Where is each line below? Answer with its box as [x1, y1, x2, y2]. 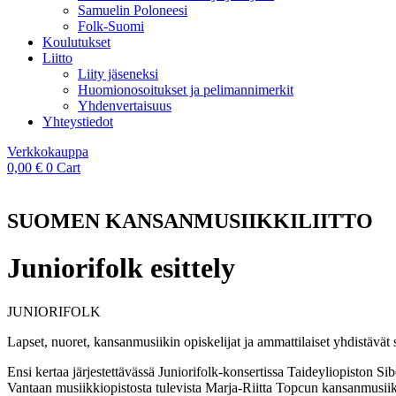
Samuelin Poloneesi [78, 2, 187, 18]
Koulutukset [42, 34, 110, 49]
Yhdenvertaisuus [78, 97, 171, 113]
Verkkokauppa [7, 143, 88, 159]
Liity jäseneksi [78, 65, 158, 81]
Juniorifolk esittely [7, 252, 235, 285]
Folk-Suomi [78, 18, 144, 34]
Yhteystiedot [42, 113, 113, 129]
